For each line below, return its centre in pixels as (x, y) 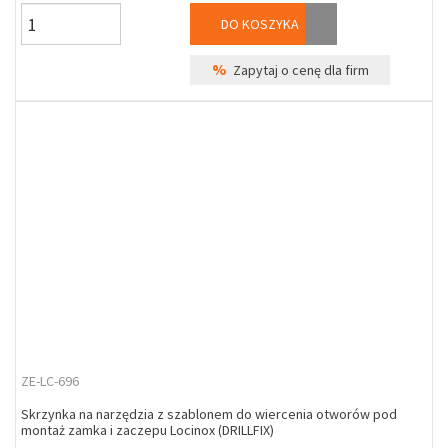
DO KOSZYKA (259, 24)
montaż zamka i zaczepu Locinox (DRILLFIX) (147, 430)
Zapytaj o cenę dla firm (297, 70)
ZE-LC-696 (50, 381)
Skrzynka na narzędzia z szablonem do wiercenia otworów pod (209, 414)
